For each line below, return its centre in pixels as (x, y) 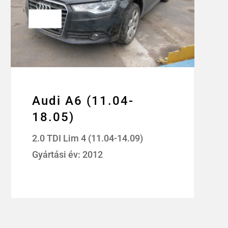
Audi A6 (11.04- (83, 101)
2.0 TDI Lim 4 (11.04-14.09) (88, 138)
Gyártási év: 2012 (68, 155)
